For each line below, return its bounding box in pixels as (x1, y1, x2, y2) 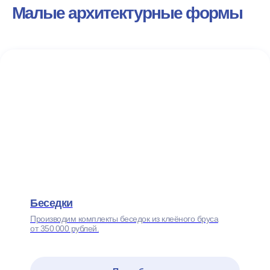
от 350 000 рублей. (30, 223, 99, 233)
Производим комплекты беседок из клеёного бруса (30, 213, 218, 224)
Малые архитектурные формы (12, 4, 242, 23)
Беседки (30, 196, 73, 209)
